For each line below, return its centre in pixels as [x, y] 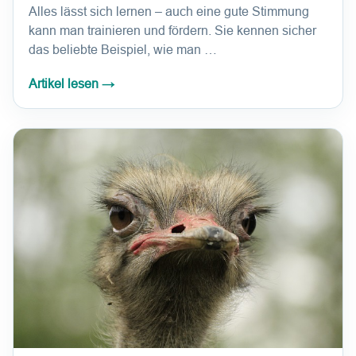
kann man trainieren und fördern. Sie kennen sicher [172, 31]
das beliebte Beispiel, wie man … [123, 50]
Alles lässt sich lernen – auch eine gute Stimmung [169, 12]
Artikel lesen [65, 84]
